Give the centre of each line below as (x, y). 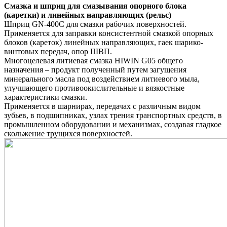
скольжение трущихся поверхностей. (68, 133)
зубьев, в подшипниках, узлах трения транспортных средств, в (113, 115)
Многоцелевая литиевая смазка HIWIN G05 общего (93, 60)
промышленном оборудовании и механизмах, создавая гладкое (113, 124)
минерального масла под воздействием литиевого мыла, (102, 79)
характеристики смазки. (46, 97)
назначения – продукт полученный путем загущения (95, 69)
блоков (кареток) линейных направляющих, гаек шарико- (104, 42)
